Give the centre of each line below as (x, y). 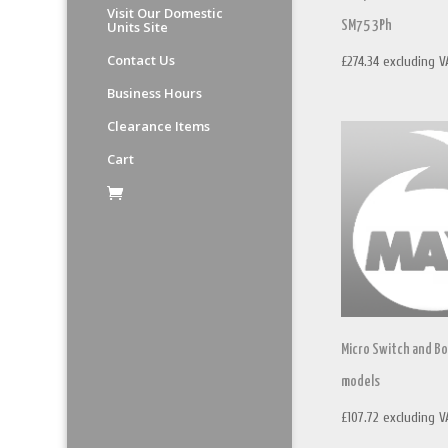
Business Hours (155, 93)
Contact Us (141, 60)
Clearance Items (159, 126)
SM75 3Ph (367, 26)
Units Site (138, 27)
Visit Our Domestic (165, 13)
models (361, 381)
